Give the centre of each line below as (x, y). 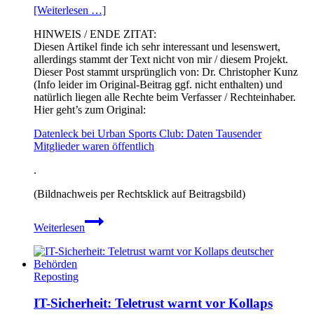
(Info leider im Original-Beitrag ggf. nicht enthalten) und (158, 84)
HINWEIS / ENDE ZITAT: (95, 34)
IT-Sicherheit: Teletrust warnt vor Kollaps (153, 303)
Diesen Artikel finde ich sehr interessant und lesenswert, (157, 46)
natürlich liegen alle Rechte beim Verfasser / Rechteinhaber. (165, 97)
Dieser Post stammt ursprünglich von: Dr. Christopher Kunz (166, 71)
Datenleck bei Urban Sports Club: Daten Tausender (148, 133)
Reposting (56, 276)
